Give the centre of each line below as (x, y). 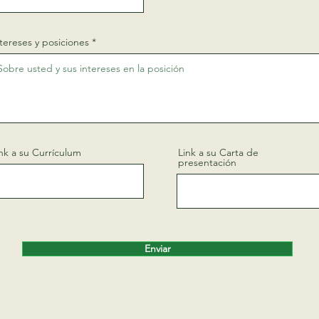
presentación (207, 162)
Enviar (157, 249)
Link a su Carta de (218, 152)
